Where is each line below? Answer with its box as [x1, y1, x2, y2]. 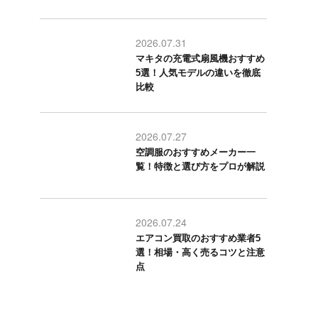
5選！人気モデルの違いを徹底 [136, 67, 261, 78]
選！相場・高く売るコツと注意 [136, 247, 265, 258]
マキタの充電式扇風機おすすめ [136, 53, 265, 64]
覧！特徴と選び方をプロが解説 [136, 161, 265, 172]
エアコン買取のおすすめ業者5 [136, 233, 261, 243]
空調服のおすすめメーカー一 [136, 147, 256, 158]
